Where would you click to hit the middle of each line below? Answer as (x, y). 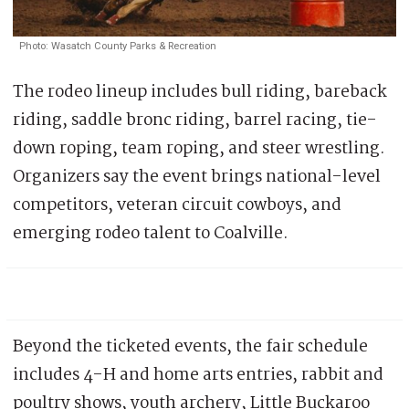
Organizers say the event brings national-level (197, 177)
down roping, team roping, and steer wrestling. (199, 148)
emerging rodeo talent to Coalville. (151, 233)
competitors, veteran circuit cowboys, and (177, 205)
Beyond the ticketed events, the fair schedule (190, 346)
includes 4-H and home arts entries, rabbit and (198, 375)
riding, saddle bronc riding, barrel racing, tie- (195, 120)
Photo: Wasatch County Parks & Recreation (118, 46)
